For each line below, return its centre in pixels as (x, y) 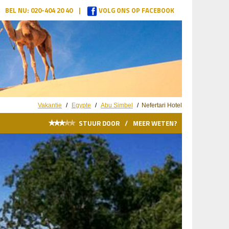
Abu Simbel (117, 105)
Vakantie (50, 105)
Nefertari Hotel (161, 105)
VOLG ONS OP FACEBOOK (136, 10)
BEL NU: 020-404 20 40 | (46, 10)
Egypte (81, 105)
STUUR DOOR (99, 123)
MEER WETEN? (155, 123)
